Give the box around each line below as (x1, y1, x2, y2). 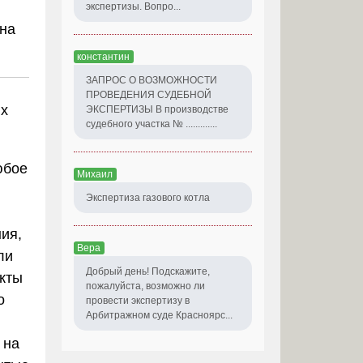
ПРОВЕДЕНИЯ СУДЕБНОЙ (86, 88, 211, 100)
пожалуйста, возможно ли (86, 280, 205, 292)
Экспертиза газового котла (86, 191, 210, 203)
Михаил (77, 168, 113, 180)
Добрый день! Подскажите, (86, 265, 210, 277)
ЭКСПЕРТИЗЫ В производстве (86, 103, 228, 115)
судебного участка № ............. (86, 117, 217, 130)
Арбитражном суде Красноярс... (86, 309, 233, 321)
